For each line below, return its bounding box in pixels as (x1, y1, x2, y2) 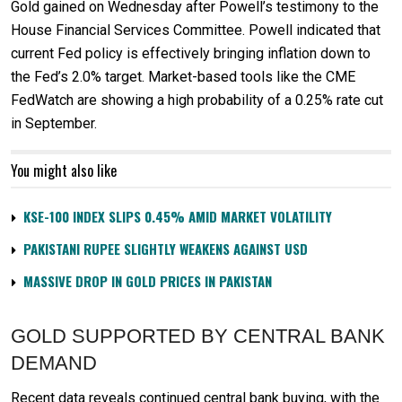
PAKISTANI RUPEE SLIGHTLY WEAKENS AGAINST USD (23, 239, 308, 259)
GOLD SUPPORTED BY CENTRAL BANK (11, 325, 385, 348)
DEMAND (11, 352, 97, 375)
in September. (11, 115, 97, 133)
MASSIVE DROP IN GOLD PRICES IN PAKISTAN (23, 271, 272, 292)
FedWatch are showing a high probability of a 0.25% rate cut (11, 92, 383, 109)
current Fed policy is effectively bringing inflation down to (11, 45, 371, 63)
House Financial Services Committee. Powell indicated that (11, 22, 380, 39)
